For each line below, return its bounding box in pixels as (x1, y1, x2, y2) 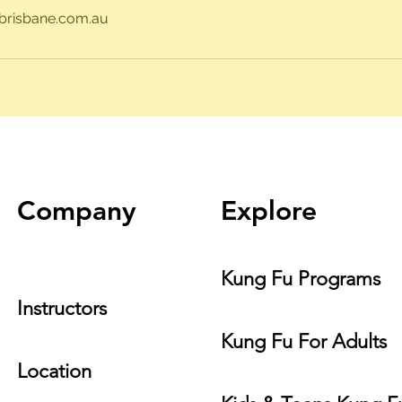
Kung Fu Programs (221, 267, 380, 291)
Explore (221, 195, 317, 227)
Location (17, 359, 92, 383)
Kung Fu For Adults (221, 329, 387, 354)
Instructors (17, 296, 107, 320)
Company (17, 195, 136, 227)
